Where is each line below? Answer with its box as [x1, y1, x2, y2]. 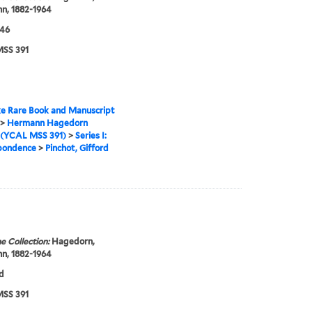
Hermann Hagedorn [6, 118, 88, 129]
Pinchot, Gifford [45, 143, 109, 154]
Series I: [75, 130, 107, 141]
